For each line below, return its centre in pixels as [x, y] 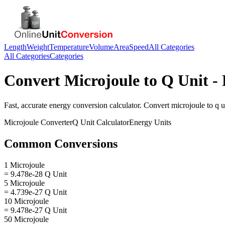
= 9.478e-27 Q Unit [35, 210]
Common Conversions [61, 143]
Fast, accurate [27, 105]
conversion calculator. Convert [121, 105]
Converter [55, 122]
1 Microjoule [24, 165]
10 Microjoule [26, 201]
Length [15, 47]
